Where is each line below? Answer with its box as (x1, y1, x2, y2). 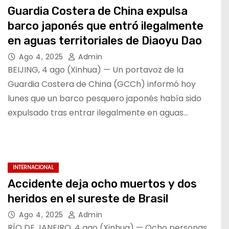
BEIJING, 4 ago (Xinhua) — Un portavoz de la (8, 63, 184, 76)
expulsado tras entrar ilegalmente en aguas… (8, 106, 188, 119)
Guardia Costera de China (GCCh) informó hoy (8, 78, 196, 90)
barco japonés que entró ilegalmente (8, 18, 203, 33)
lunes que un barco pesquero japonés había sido (8, 92, 201, 104)
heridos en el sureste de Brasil (8, 192, 168, 205)
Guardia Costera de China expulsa (8, 4, 188, 18)
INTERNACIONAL (13, 164, 54, 171)
